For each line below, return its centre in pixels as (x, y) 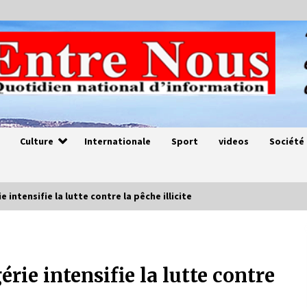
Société (287, 141)
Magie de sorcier (151, 245)
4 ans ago (146, 261)
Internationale (118, 141)
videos (234, 141)
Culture (37, 141)
